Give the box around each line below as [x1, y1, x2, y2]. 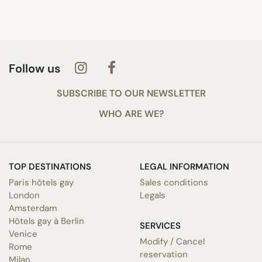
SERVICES [140, 219, 181, 232]
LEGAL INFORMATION [140, 160, 229, 173]
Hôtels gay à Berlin [9, 215, 84, 227]
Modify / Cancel [140, 235, 205, 247]
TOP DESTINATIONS [9, 160, 91, 173]
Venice [9, 227, 37, 240]
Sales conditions [140, 176, 208, 188]
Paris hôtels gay [9, 176, 74, 188]
